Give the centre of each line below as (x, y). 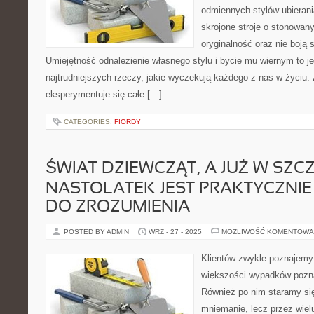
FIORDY (128, 122)
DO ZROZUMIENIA (118, 207)
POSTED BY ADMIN (97, 232)
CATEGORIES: (89, 122)
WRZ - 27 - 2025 (175, 232)
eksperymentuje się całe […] (104, 94)
